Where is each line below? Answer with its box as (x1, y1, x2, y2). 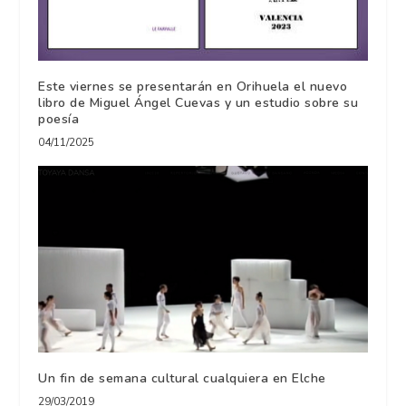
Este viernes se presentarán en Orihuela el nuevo (38, 78, 348, 96)
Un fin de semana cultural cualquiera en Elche (38, 369, 326, 387)
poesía (38, 111, 80, 129)
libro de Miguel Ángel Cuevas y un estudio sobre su (38, 94, 359, 112)
